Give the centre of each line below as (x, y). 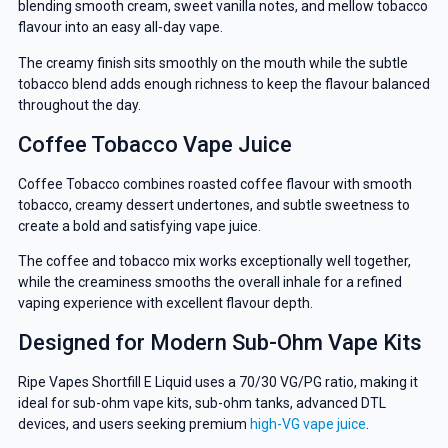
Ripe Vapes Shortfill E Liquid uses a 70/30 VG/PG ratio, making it (217, 382)
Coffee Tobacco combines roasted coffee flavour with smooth (214, 183)
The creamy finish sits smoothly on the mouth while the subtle (212, 62)
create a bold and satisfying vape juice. (139, 225)
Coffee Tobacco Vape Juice (154, 144)
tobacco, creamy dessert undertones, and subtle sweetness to (213, 204)
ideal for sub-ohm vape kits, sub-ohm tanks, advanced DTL (201, 403)
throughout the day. (79, 104)
